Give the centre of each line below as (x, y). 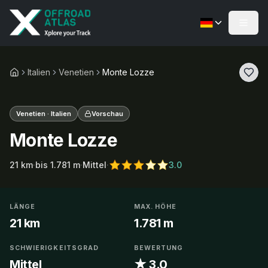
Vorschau (107, 114)
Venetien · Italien (44, 114)
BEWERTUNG (159, 248)
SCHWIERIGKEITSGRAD (54, 248)
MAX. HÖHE (156, 207)
